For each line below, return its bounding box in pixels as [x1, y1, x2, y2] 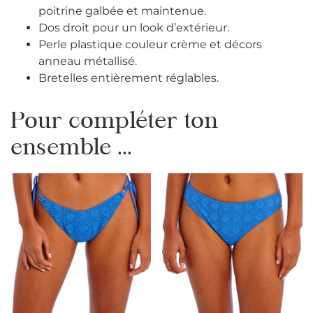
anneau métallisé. [38, 54, 137, 68]
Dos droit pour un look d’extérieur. [38, 20, 229, 34]
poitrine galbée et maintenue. [38, 3, 206, 17]
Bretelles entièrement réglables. [38, 71, 219, 85]
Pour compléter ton [10, 110, 218, 133]
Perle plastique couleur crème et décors [38, 37, 262, 51]
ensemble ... [10, 137, 132, 160]
